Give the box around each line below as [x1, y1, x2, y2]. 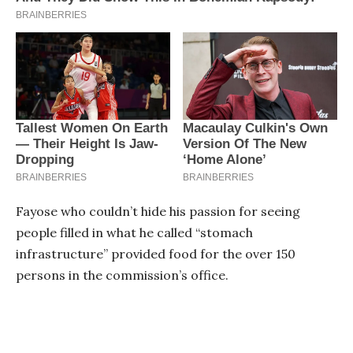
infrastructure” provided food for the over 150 [16, 245, 295, 262]
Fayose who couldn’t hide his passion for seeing [16, 203, 300, 219]
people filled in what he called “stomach [16, 224, 253, 240]
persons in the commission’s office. [16, 266, 229, 283]
